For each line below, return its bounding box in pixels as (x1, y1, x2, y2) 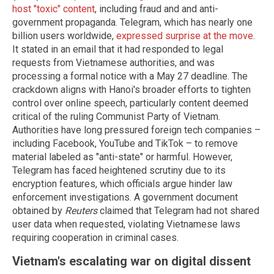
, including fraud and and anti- (95, 2, 218, 15)
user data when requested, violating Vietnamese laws (12, 218, 240, 230)
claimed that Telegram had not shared (97, 204, 259, 217)
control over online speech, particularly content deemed (12, 97, 248, 109)
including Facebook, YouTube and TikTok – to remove (12, 137, 238, 149)
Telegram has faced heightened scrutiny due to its (12, 164, 226, 176)
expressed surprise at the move (116, 29, 253, 42)
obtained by (12, 204, 65, 217)
